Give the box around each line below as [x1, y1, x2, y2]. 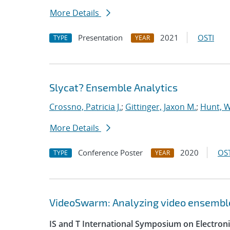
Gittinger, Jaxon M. [125, 101, 196, 112]
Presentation [78, 32, 123, 43]
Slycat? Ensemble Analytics [49, 81, 178, 93]
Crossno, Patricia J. [49, 101, 121, 112]
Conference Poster [78, 147, 143, 158]
